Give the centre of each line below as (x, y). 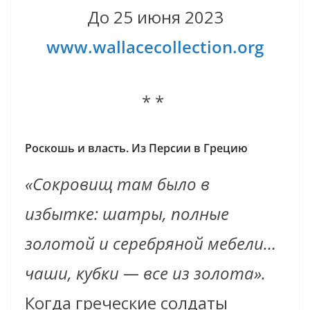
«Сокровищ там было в (117, 183)
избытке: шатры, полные (127, 213)
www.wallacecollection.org (155, 46)
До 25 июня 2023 (155, 17)
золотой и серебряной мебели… (151, 243)
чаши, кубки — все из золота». (145, 273)
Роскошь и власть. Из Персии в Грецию (136, 148)
